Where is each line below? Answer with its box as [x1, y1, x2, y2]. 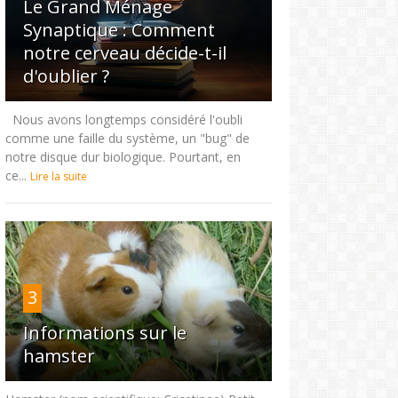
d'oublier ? [22, 64, 109, 89]
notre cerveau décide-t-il [22, 41, 227, 66]
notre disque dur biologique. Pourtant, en [4, 148, 241, 166]
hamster [22, 344, 95, 369]
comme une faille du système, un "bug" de [4, 130, 250, 147]
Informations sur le [22, 321, 187, 346]
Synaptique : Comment [22, 18, 215, 43]
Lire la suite [29, 169, 87, 185]
